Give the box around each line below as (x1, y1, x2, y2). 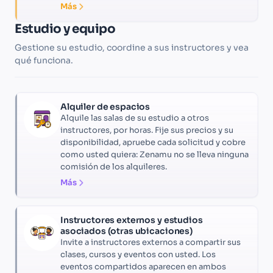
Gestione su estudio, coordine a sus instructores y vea (15, 42, 249, 54)
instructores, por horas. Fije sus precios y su (60, 125, 233, 136)
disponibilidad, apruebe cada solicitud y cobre (60, 137, 246, 148)
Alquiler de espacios (60, 101, 151, 113)
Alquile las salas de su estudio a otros (60, 113, 209, 124)
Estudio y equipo (15, 21, 115, 37)
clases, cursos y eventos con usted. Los (60, 249, 216, 260)
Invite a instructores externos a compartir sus (60, 237, 241, 248)
